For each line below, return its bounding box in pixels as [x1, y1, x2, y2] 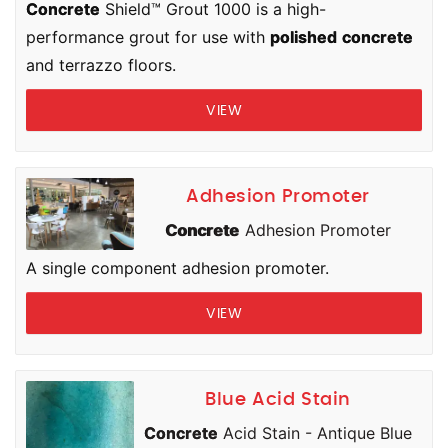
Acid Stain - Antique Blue [218, 423, 412, 443]
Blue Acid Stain [205, 391, 351, 409]
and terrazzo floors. [26, 55, 176, 75]
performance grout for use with [26, 27, 270, 47]
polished [270, 27, 337, 47]
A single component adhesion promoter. [26, 258, 329, 278]
